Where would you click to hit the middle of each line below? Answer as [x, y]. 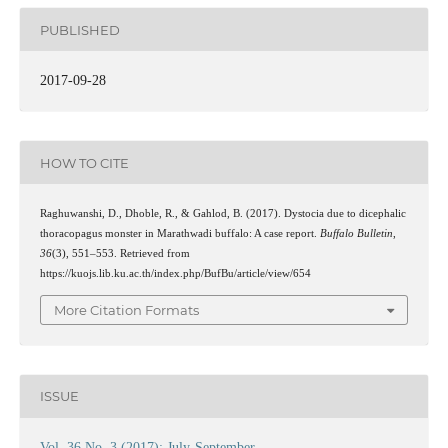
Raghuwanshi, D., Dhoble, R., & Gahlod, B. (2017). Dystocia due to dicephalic [222, 214]
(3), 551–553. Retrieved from [120, 254]
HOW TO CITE [84, 162]
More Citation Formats [126, 309]
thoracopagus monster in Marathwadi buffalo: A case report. [179, 234]
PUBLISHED [79, 29]
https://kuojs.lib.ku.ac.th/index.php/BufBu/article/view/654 [175, 274]
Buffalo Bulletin [356, 234]
